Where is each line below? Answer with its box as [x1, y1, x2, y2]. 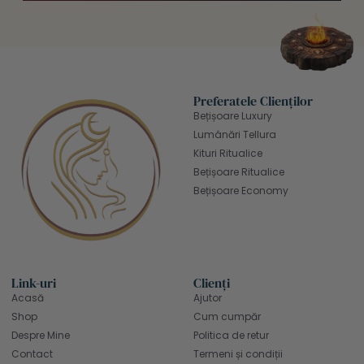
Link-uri [11, 274, 56, 292]
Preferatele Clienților [193, 92, 313, 110]
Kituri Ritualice [193, 146, 262, 161]
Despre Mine [11, 328, 70, 343]
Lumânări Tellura [193, 128, 276, 142]
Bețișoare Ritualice [193, 165, 284, 180]
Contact [11, 347, 53, 362]
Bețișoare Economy [193, 184, 288, 198]
